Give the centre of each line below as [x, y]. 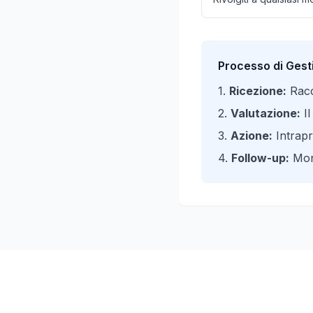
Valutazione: [265, 113]
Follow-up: [260, 158]
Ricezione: [258, 91]
